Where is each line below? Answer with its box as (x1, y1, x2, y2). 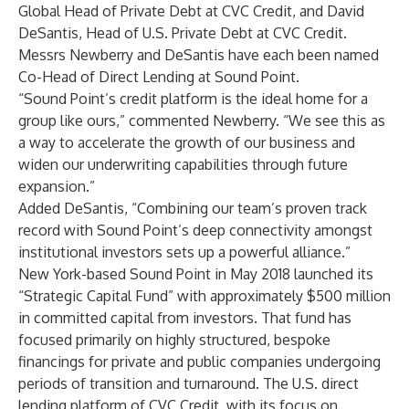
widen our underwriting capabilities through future (18, 155, 348, 173)
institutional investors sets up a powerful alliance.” (18, 243, 351, 261)
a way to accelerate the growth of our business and (18, 133, 355, 152)
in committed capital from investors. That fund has (18, 309, 351, 327)
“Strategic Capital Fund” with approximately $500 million (18, 287, 391, 305)
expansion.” (18, 177, 95, 195)
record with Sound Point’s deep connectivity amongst (18, 221, 372, 239)
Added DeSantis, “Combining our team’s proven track (18, 199, 367, 217)
